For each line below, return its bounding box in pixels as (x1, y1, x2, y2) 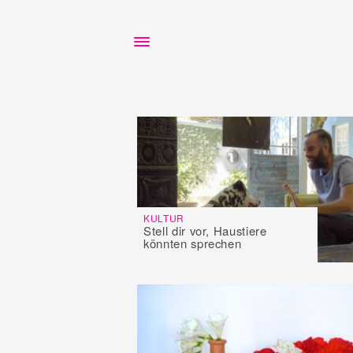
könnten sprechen (143, 234, 242, 251)
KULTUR (143, 210, 184, 225)
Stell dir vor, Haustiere (143, 221, 267, 239)
